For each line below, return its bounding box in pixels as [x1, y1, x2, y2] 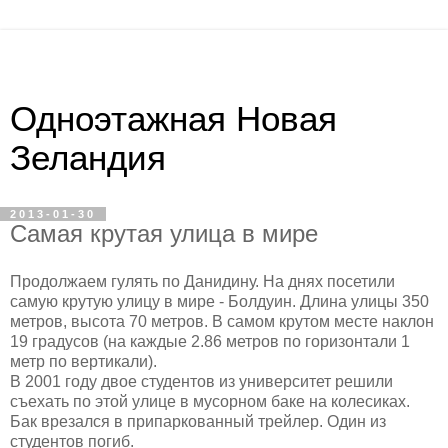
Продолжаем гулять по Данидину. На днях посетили [10, 272, 395, 290]
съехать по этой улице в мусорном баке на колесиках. [10, 392, 410, 410]
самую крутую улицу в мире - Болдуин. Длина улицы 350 [10, 292, 429, 310]
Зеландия [10, 139, 166, 177]
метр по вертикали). [10, 352, 157, 370]
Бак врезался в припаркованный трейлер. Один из [10, 412, 386, 430]
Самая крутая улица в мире [10, 220, 318, 247]
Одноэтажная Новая [10, 100, 337, 138]
